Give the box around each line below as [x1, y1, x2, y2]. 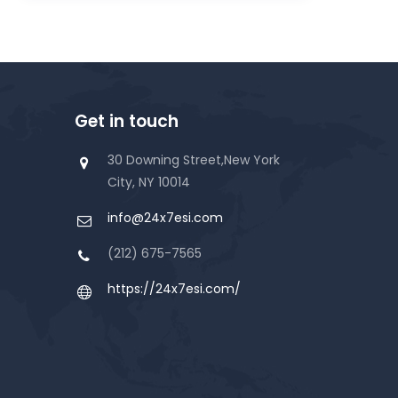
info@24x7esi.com [107, 209, 223, 227]
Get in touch [74, 109, 179, 133]
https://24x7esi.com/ [107, 280, 241, 298]
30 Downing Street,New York [107, 151, 280, 169]
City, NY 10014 [107, 173, 190, 191]
